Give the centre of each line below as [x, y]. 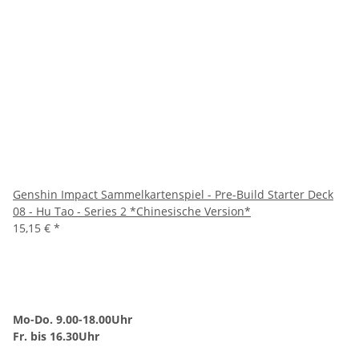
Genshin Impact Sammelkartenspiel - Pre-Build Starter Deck [173, 195]
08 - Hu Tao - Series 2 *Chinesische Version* [132, 212]
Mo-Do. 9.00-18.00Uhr [73, 320]
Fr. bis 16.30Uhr [56, 337]
